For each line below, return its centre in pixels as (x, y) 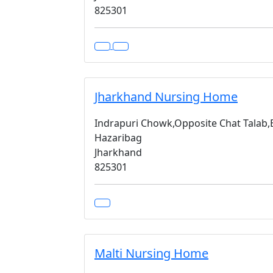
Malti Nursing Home (151, 253)
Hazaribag (118, 138)
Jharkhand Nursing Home (166, 97)
